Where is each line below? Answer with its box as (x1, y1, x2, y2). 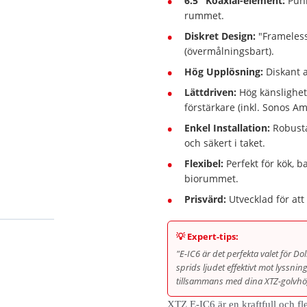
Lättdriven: (184, 86, 236, 99)
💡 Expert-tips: (176, 230, 238, 243)
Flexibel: (184, 157, 223, 170)
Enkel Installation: (184, 121, 270, 134)
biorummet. (184, 172, 238, 185)
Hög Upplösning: (184, 65, 263, 78)
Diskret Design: (184, 29, 256, 42)
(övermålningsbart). (184, 45, 274, 58)
